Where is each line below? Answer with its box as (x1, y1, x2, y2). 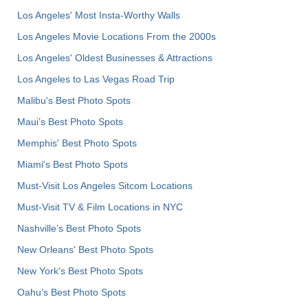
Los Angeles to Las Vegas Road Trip (17, 73, 175, 85)
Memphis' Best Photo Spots (17, 137, 137, 148)
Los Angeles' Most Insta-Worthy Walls (17, 9, 180, 21)
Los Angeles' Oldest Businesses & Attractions (17, 52, 212, 63)
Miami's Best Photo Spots (17, 158, 128, 170)
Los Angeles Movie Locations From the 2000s (17, 30, 216, 42)
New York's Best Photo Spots (17, 265, 143, 276)
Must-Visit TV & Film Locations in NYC (17, 201, 183, 212)
